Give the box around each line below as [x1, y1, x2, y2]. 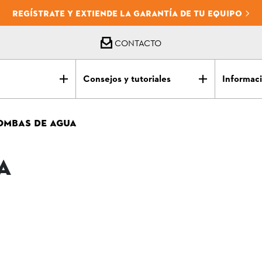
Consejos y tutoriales [83, 73, 171, 86]
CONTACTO [112, 37, 161, 49]
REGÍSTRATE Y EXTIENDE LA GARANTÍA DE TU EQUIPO [12, 8, 244, 19]
